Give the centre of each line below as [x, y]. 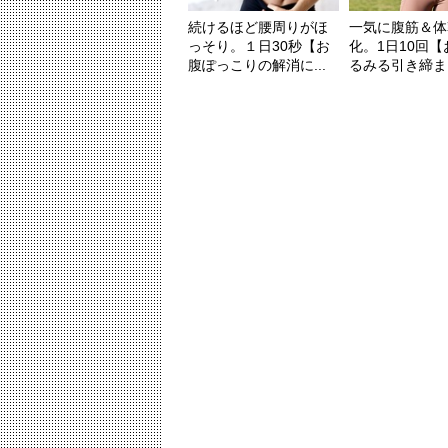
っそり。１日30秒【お [259, 46]
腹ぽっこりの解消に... [257, 65]
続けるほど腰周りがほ [258, 27]
